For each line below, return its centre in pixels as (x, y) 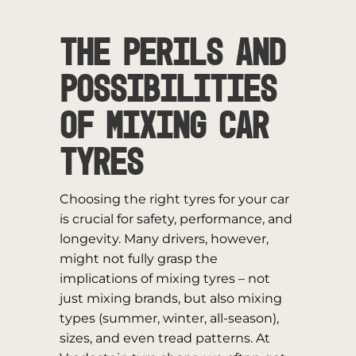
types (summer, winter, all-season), (169, 318)
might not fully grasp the (138, 259)
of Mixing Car (164, 128)
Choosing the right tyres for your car (174, 199)
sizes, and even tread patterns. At (164, 338)
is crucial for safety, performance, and (176, 219)
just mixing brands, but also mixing (170, 298)
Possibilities (168, 91)
